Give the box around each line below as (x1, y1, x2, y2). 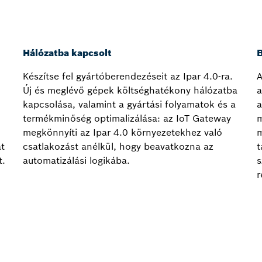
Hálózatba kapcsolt (23, 47, 112, 59)
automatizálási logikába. (23, 154, 130, 167)
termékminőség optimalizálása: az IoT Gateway (23, 112, 231, 125)
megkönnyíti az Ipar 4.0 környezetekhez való (23, 126, 222, 139)
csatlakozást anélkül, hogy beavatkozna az (23, 140, 213, 153)
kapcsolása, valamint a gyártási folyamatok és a (23, 98, 236, 111)
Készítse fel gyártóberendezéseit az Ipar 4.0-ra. (23, 70, 233, 82)
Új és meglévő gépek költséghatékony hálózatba (23, 84, 237, 96)
